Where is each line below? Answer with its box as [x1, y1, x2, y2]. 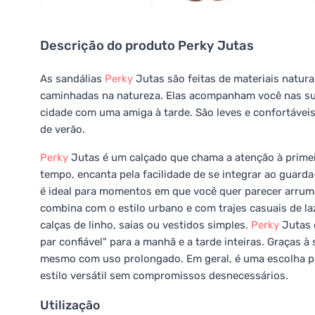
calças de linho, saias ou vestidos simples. [40, 219, 251, 231]
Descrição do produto [40, 38, 178, 53]
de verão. [40, 123, 85, 136]
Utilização [40, 298, 100, 312]
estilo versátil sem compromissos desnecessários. [40, 269, 288, 282]
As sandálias [40, 72, 105, 85]
